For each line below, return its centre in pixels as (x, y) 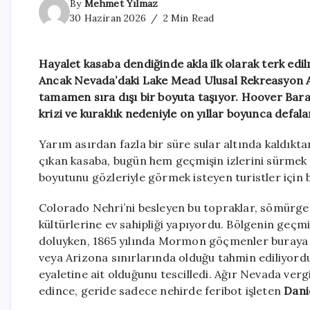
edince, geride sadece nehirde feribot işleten (162, 291)
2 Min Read (187, 18)
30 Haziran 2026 (108, 18)
